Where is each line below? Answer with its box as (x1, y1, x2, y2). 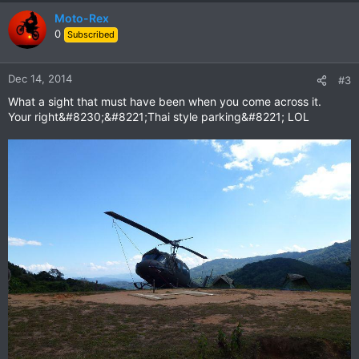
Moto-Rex (54, 11, 109, 26)
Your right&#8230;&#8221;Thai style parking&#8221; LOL (8, 110, 309, 124)
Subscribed (67, 29, 115, 41)
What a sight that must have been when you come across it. (8, 95, 321, 109)
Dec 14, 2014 (8, 72, 72, 86)
